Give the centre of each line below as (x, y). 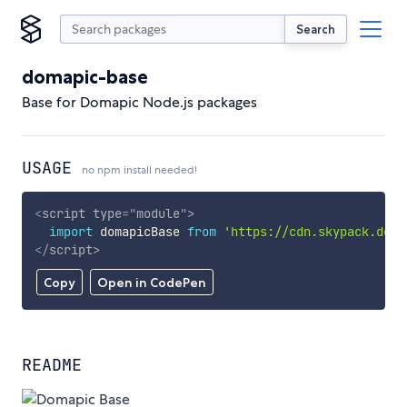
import (70, 231)
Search (316, 29)
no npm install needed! (139, 170)
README (52, 365)
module (158, 213)
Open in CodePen (151, 283)
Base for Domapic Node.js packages (139, 102)
